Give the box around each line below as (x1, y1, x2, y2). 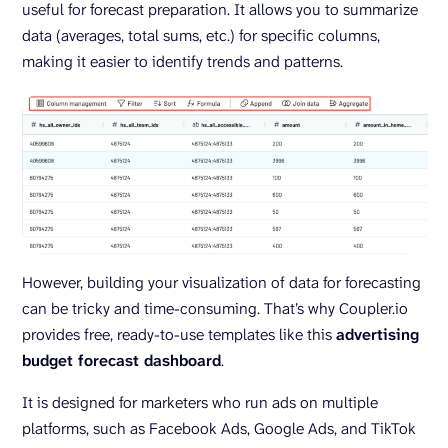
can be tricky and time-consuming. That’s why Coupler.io (22, 297, 408, 319)
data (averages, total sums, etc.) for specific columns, (22, 25, 380, 47)
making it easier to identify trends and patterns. (22, 51, 343, 73)
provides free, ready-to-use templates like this (22, 323, 336, 345)
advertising (336, 323, 419, 345)
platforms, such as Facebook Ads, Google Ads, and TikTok (22, 417, 416, 439)
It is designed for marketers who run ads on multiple (22, 391, 378, 413)
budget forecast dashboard (22, 349, 221, 371)
